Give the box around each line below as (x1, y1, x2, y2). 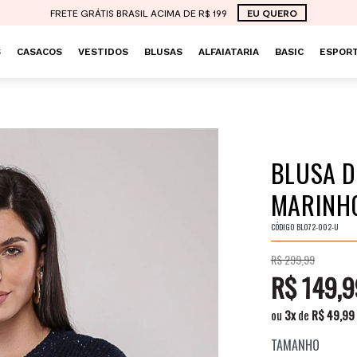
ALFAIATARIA (198, 46, 259, 57)
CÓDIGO (270, 221, 294, 233)
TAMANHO (270, 335, 320, 355)
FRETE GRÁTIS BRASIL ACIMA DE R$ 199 (50, 7, 229, 18)
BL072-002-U (296, 221, 339, 233)
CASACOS (16, 46, 62, 57)
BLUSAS (143, 46, 182, 57)
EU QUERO (247, 7, 297, 18)
